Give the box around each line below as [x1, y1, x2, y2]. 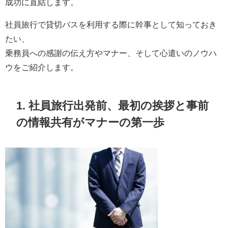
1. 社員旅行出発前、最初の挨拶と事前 [16, 99, 209, 111]
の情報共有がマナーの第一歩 [16, 116, 165, 128]
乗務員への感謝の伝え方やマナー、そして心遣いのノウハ [5, 49, 217, 58]
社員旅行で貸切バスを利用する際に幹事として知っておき [5, 20, 217, 29]
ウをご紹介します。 [5, 63, 78, 72]
